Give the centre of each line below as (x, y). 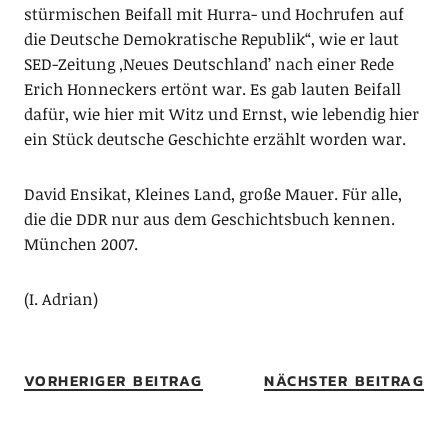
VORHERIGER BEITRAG (113, 380)
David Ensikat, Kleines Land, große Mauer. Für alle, (212, 194)
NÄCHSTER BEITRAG (344, 380)
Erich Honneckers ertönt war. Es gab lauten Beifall (212, 89)
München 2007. (80, 244)
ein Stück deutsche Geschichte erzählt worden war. (214, 139)
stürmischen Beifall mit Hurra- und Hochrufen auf (213, 14)
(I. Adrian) (60, 299)
